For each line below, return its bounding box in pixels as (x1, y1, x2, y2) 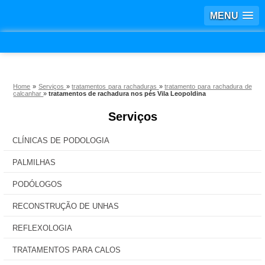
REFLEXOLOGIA (12, 224, 72, 232)
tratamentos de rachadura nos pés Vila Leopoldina (49, 90, 206, 97)
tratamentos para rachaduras (72, 83, 159, 90)
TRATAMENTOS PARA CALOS (12, 245, 121, 254)
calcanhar (13, 90, 44, 97)
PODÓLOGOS (12, 180, 62, 189)
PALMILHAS (12, 158, 56, 167)
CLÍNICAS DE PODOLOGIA (12, 136, 109, 145)
